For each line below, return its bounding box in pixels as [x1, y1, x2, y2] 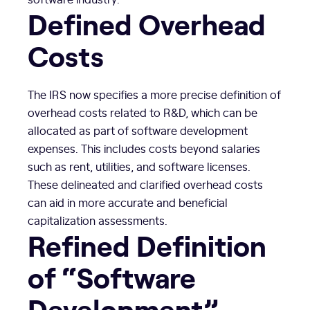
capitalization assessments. [28, 212, 167, 228]
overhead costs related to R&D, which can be [28, 104, 257, 120]
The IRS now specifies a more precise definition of [28, 86, 281, 102]
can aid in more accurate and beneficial [28, 194, 228, 210]
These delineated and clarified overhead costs [28, 176, 263, 192]
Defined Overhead [28, 3, 266, 43]
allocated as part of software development [28, 122, 248, 138]
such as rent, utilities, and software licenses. [28, 158, 250, 174]
